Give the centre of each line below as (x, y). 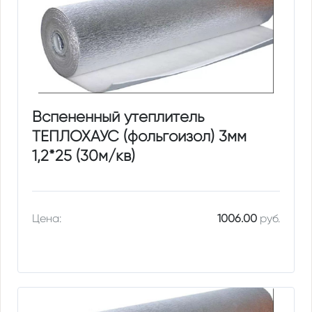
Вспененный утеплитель (118, 116)
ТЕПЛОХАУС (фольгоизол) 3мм (140, 136)
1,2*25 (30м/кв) (84, 155)
